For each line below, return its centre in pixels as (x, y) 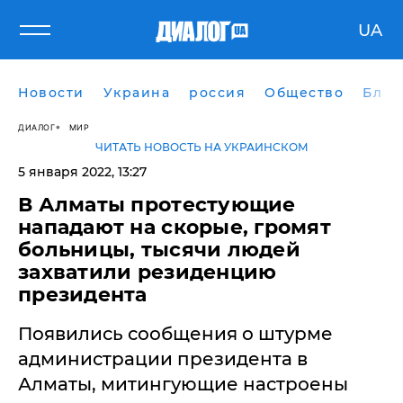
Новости (51, 93)
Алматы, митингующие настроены (183, 384)
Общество (304, 93)
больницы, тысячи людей (159, 250)
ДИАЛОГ (36, 127)
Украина (136, 93)
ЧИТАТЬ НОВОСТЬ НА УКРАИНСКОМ (201, 147)
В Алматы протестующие (157, 205)
